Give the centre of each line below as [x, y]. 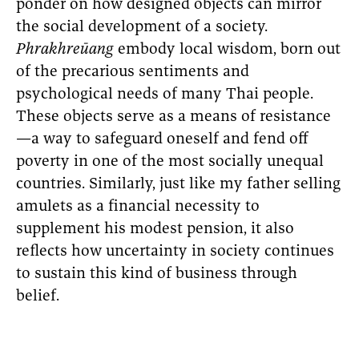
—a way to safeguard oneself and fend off [162, 140]
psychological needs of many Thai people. [165, 95]
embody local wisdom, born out [227, 50]
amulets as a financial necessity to [138, 208]
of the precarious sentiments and [133, 73]
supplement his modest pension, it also [155, 230]
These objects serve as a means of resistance [173, 118]
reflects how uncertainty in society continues [175, 252]
